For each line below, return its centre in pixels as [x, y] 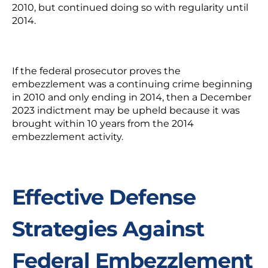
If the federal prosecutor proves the [96, 71]
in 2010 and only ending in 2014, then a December [132, 97]
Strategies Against [108, 229]
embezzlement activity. [68, 137]
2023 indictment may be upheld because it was [126, 110]
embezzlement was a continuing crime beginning [132, 84]
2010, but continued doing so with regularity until [130, 7]
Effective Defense [104, 197]
